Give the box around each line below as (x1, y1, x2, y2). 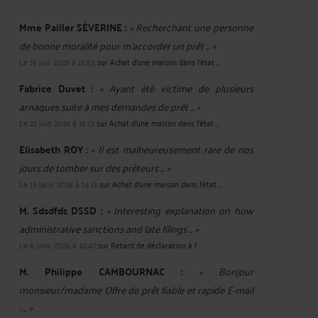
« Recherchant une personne (129, 18, 253, 35)
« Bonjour (199, 262, 253, 280)
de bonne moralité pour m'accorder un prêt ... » (19, 36, 216, 54)
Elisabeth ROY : (19, 140, 88, 158)
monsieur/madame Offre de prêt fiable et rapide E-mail (19, 280, 253, 298)
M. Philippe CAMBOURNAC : (19, 262, 182, 280)
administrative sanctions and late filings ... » (19, 219, 199, 237)
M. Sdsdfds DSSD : (19, 201, 102, 219)
